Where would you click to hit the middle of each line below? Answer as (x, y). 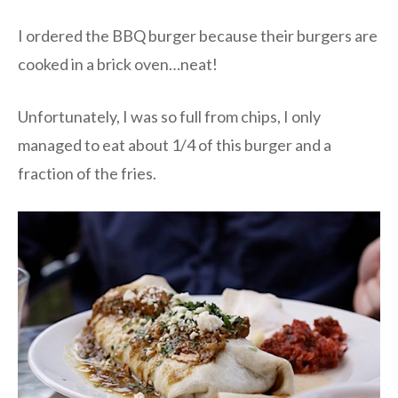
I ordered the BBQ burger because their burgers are (198, 35)
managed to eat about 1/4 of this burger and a (175, 144)
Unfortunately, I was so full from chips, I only (169, 116)
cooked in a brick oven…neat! (118, 64)
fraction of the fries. (87, 173)
